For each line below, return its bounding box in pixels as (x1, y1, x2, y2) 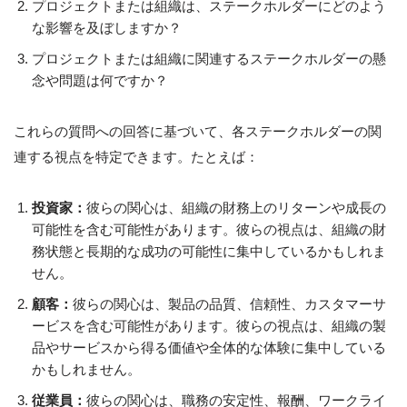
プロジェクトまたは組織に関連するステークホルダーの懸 (32, 50, 386, 66)
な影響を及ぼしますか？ (32, 19, 182, 35)
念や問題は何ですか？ (32, 72, 168, 88)
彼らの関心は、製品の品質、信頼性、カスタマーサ (73, 295, 386, 312)
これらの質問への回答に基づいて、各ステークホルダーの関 (14, 123, 382, 139)
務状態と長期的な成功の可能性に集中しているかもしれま (32, 243, 386, 259)
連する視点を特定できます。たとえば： (14, 148, 259, 164)
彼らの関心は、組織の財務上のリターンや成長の (86, 199, 386, 215)
